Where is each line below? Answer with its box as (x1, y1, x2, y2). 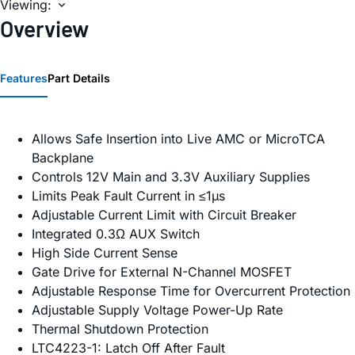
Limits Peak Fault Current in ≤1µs (32, 188, 225, 204)
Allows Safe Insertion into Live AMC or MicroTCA (32, 131, 325, 147)
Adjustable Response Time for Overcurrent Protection (32, 283, 350, 300)
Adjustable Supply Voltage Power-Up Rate (32, 302, 283, 319)
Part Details (48, 71, 110, 86)
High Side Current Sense (32, 245, 177, 261)
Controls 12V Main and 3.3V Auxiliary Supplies (32, 169, 310, 185)
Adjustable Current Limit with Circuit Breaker (32, 207, 296, 223)
